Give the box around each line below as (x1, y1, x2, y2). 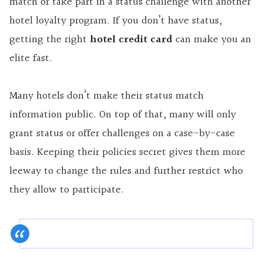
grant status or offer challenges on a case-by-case (9, 125, 235, 143)
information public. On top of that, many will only (9, 106, 236, 124)
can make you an (176, 31, 251, 49)
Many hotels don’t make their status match (9, 87, 204, 105)
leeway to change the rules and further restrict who (9, 163, 243, 180)
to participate (60, 181, 121, 199)
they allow (9, 181, 60, 199)
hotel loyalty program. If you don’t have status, (9, 12, 222, 30)
